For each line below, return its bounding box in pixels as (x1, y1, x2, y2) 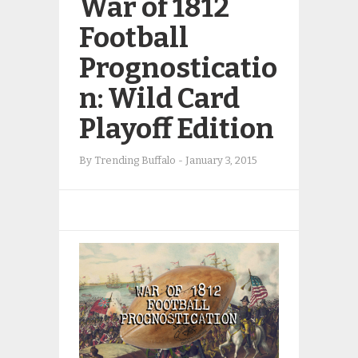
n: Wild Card (79, 82, 240, 115)
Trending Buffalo (94, 154, 176, 166)
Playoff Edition (79, 112, 274, 145)
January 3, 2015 (185, 154, 257, 166)
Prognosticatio (79, 51, 277, 85)
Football (79, 21, 189, 54)
